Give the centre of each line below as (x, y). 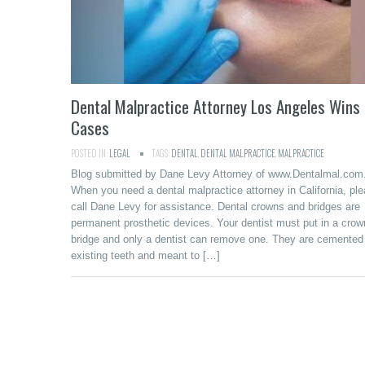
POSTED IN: (90, 153)
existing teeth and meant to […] (145, 255)
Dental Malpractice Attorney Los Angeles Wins (215, 106)
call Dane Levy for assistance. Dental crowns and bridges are (215, 207)
